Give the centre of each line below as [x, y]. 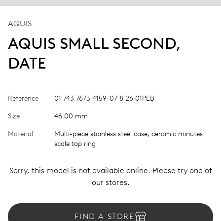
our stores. [110, 182]
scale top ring [75, 144]
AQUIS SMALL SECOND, [94, 43]
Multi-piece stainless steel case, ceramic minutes [129, 134]
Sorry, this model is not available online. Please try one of [110, 170]
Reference [23, 98]
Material [20, 134]
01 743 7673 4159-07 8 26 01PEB [104, 98]
